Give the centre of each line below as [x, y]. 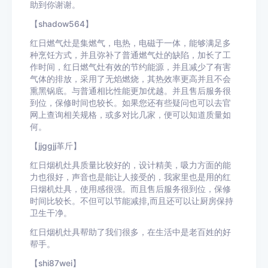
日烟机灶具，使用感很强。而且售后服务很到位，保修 [130, 189]
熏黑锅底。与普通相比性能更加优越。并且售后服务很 [130, 91]
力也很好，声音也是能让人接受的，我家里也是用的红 [130, 177]
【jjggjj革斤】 [56, 146]
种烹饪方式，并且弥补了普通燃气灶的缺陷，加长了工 [130, 55]
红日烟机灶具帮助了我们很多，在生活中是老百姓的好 [130, 232]
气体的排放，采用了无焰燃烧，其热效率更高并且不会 [130, 79]
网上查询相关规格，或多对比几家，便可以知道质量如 [130, 115]
